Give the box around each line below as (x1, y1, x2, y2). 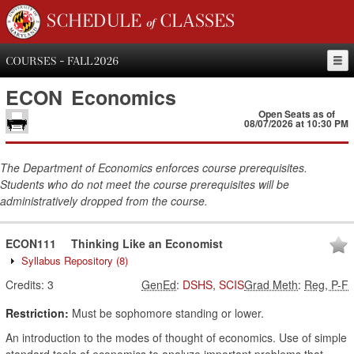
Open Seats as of (258, 107, 335, 121)
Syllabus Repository (21, 253, 116, 268)
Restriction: (6, 305, 69, 321)
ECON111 (6, 235, 56, 251)
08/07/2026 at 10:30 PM (244, 116, 348, 130)
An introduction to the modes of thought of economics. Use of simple (6, 330, 347, 345)
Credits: (6, 277, 44, 292)
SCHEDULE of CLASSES (47, 13, 235, 32)
